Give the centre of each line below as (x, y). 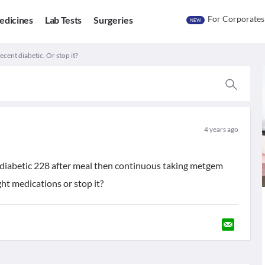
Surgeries (113, 20)
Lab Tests (63, 20)
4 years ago (221, 129)
